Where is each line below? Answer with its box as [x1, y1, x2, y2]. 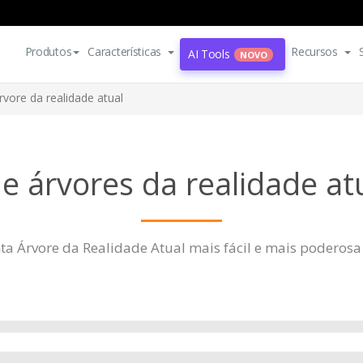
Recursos [291, 44, 338, 59]
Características [88, 44, 162, 59]
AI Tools [187, 46, 230, 62]
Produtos [24, 44, 72, 59]
